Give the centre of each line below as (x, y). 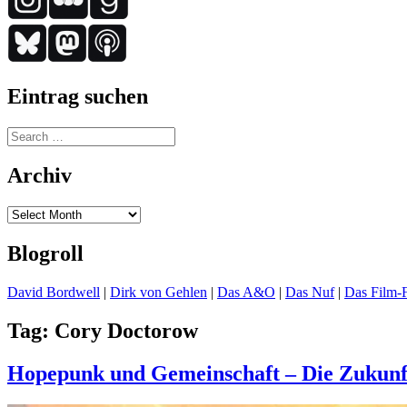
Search (26, 134)
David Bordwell (54, 293)
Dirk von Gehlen (159, 293)
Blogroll (45, 254)
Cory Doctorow (126, 331)
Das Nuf (310, 293)
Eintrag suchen (78, 96)
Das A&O (246, 293)
